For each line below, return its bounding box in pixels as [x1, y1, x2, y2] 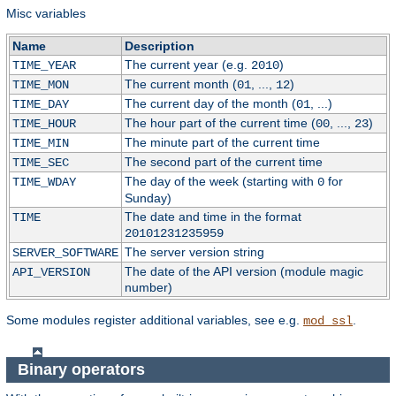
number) [124, 280, 172, 295]
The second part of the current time [124, 155, 323, 170]
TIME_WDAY [11, 175, 76, 190]
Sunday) [124, 191, 171, 206]
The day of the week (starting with [124, 174, 317, 189]
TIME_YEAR [11, 58, 76, 73]
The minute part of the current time [124, 135, 320, 150]
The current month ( [124, 77, 237, 92]
